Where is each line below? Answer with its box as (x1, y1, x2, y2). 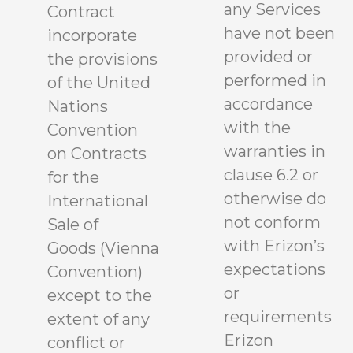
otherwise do (224, 189, 326, 209)
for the (47, 168, 99, 188)
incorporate (47, 26, 137, 46)
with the (224, 118, 291, 138)
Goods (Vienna (47, 239, 159, 258)
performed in (224, 71, 326, 91)
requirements (224, 307, 332, 327)
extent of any (47, 310, 150, 329)
